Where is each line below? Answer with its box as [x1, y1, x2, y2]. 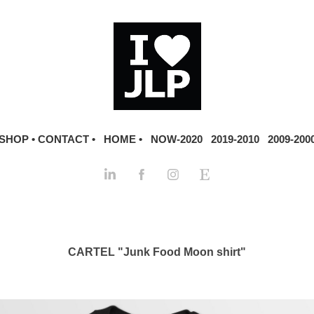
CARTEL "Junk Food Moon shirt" [68, 246, 246, 258]
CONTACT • [37, 133, 95, 145]
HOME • [103, 133, 142, 145]
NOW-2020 [150, 133, 203, 145]
